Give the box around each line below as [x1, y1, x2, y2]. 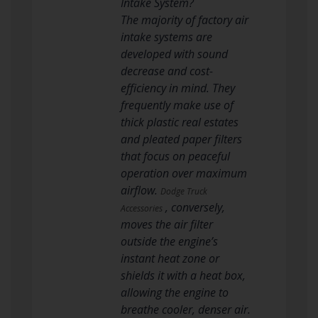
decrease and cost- [120, 62, 213, 79]
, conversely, [162, 199, 225, 215]
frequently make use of [120, 97, 234, 113]
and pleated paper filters [120, 131, 242, 147]
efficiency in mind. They [120, 79, 235, 96]
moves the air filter [120, 216, 213, 232]
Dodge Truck [160, 185, 207, 197]
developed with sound [120, 45, 228, 62]
